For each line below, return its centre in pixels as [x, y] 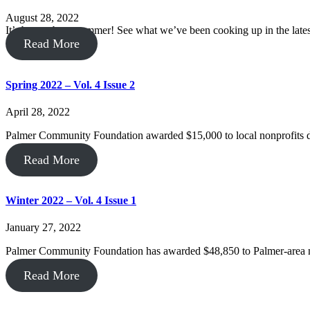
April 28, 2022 [38, 111]
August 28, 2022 [42, 18]
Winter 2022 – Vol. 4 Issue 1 [71, 201]
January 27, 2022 [43, 228]
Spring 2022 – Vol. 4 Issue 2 [70, 84]
